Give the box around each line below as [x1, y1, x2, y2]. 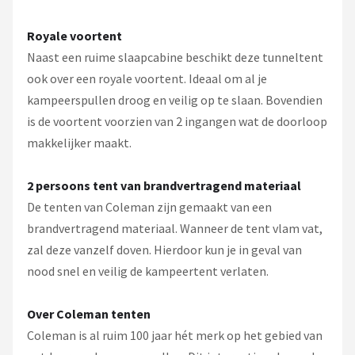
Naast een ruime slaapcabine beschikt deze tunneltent [27, 49, 323, 65]
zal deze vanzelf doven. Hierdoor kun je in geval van [27, 242, 302, 258]
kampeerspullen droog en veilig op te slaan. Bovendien [27, 92, 323, 108]
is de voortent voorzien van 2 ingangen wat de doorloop [27, 113, 327, 129]
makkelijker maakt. [27, 135, 132, 151]
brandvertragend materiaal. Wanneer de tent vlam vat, [27, 220, 323, 236]
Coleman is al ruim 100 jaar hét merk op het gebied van [27, 327, 323, 343]
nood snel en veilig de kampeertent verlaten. [27, 263, 269, 279]
